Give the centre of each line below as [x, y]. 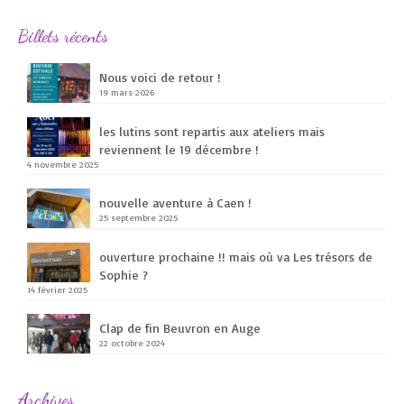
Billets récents [63, 37]
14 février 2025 [57, 289]
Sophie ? [124, 274]
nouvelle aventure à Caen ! [175, 203]
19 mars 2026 [127, 92]
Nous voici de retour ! [160, 78]
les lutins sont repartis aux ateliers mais [212, 132]
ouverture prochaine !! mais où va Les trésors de [236, 256]
